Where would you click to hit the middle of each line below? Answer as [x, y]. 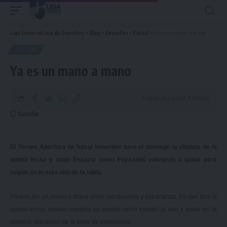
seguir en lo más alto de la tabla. [56, 172]
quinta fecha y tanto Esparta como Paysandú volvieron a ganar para [113, 160]
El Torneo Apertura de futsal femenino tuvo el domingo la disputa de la [113, 147]
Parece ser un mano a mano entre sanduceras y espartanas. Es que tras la [113, 196]
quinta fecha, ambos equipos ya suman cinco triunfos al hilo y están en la [113, 209]
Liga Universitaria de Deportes [47, 33]
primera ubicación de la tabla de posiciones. [71, 222]
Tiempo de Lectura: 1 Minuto [176, 98]
